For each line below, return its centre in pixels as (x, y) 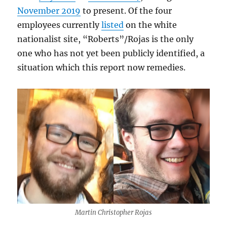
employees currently (60, 25)
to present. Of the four (126, 10)
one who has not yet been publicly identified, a (111, 53)
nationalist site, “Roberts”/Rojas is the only (106, 39)
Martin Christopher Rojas (113, 212)
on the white (150, 25)
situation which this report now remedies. (103, 67)
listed (113, 25)
